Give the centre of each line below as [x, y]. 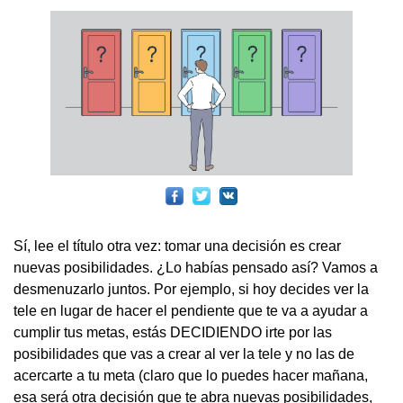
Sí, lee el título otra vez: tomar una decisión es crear [177, 246]
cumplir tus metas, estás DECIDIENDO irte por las [173, 333]
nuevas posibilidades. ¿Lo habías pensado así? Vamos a [196, 268]
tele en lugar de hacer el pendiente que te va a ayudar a [191, 311]
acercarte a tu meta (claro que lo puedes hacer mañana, [191, 376]
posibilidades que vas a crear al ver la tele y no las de [184, 354]
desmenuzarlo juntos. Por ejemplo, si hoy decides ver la [191, 290]
